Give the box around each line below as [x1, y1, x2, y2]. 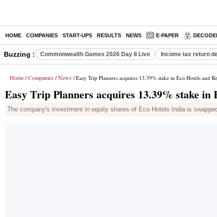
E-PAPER [156, 32, 179, 38]
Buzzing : [4, 50, 35, 58]
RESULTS [97, 32, 121, 38]
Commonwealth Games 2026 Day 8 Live [40, 51, 150, 58]
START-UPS [62, 32, 92, 38]
